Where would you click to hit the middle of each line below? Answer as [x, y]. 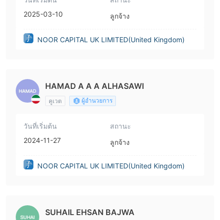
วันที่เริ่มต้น [40, 126]
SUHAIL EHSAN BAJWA [90, 212]
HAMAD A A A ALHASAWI [95, 86]
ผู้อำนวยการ [97, 100]
